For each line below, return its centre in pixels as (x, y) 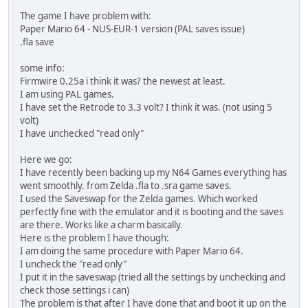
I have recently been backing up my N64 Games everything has (153, 172)
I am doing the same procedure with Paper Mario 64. (132, 251)
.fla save (37, 42)
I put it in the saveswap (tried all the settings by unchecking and (153, 277)
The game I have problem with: (86, 15)
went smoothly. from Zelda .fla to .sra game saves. (126, 185)
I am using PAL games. (67, 94)
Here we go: (46, 159)
